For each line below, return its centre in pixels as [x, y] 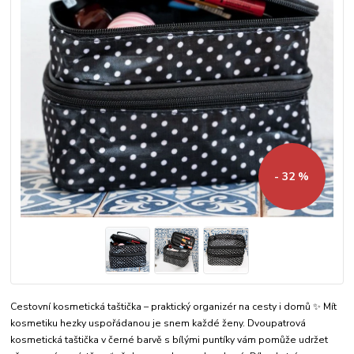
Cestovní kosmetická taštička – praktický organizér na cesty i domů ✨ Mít [174, 306]
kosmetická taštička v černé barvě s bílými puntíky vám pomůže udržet [169, 339]
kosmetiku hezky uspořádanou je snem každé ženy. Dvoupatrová [158, 323]
